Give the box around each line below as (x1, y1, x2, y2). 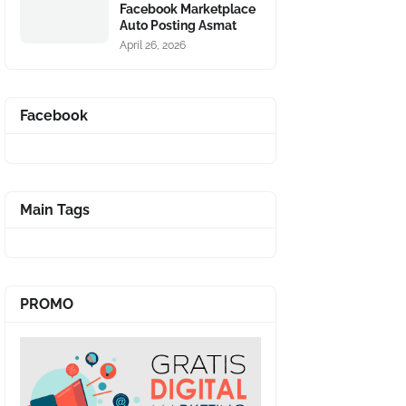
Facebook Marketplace (120, 2, 256, 16)
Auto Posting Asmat (120, 18, 237, 33)
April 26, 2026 (120, 39, 186, 52)
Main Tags (20, 201, 90, 218)
